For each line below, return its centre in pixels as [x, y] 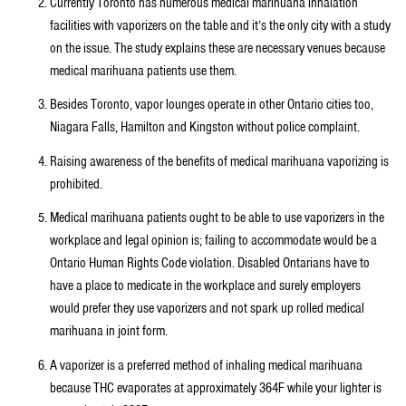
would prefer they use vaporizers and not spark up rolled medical [207, 309]
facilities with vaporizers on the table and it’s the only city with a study [220, 25]
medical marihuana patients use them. [143, 70]
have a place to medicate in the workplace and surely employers [205, 286]
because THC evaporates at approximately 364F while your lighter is [216, 387]
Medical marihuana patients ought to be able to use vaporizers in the [217, 218]
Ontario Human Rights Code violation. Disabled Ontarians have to [210, 263]
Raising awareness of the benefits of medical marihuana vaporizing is [219, 161]
